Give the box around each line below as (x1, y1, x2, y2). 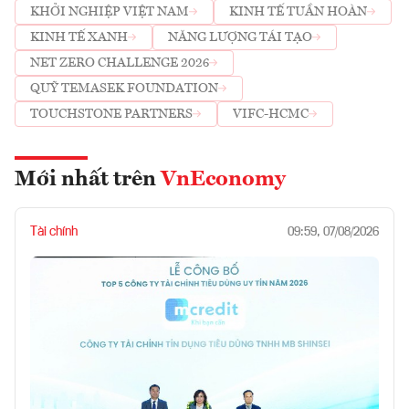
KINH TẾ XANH (30, 31, 128, 45)
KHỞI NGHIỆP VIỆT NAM (30, 5, 189, 19)
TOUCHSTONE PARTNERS (30, 108, 193, 121)
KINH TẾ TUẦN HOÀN (229, 5, 367, 19)
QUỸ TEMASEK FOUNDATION (30, 82, 218, 96)
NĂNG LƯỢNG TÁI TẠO (168, 31, 312, 45)
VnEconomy (161, 168, 286, 191)
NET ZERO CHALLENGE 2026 (30, 57, 209, 70)
